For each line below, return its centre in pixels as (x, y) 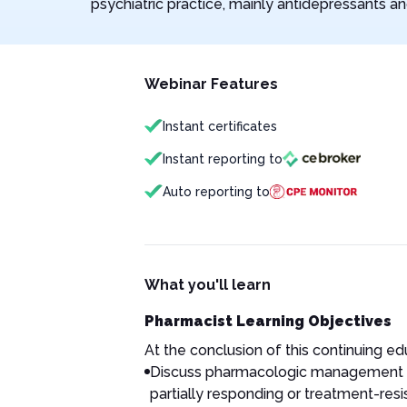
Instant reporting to (222, 159)
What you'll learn (207, 285)
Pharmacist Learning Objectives (268, 321)
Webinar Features (211, 84)
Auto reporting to (216, 192)
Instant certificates (219, 126)
